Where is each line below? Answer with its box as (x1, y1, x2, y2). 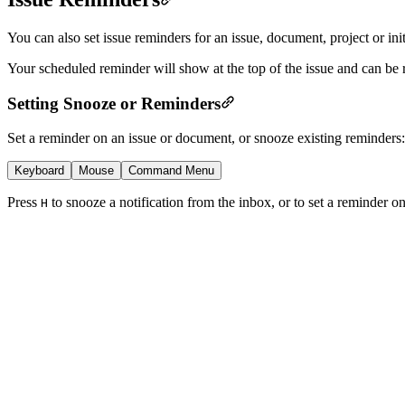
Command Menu (128, 164, 214, 178)
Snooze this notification (7, 350, 181, 364)
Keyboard (14, 164, 64, 178)
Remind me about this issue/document (7, 381, 260, 395)
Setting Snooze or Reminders (7, 93, 221, 113)
